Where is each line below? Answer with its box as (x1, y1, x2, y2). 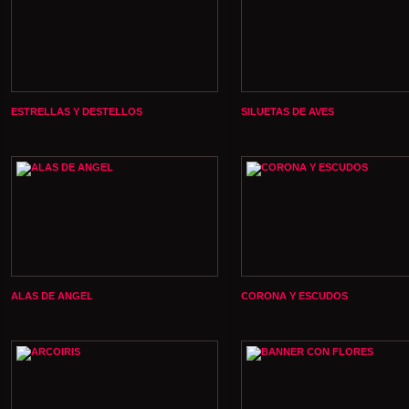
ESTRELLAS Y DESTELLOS (11, 106, 142, 117)
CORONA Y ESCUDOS (241, 290, 348, 301)
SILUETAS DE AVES (241, 106, 334, 117)
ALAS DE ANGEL (11, 290, 93, 301)
